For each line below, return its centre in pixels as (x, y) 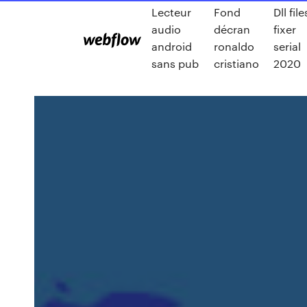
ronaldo (234, 46)
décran (232, 29)
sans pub (175, 63)
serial (287, 46)
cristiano (237, 63)
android (172, 46)
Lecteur (171, 12)
